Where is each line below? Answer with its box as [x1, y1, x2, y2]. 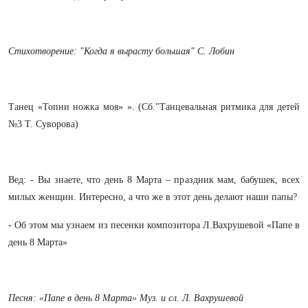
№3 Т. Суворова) [8, 119, 78, 129]
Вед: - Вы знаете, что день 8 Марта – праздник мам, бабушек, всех [8, 175, 300, 185]
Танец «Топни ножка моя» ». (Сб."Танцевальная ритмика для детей [8, 102, 300, 112]
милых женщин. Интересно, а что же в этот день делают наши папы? [8, 192, 297, 202]
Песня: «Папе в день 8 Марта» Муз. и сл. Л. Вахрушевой [8, 293, 243, 303]
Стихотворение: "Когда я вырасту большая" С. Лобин [8, 46, 234, 56]
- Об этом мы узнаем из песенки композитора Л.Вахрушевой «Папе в [8, 220, 300, 230]
